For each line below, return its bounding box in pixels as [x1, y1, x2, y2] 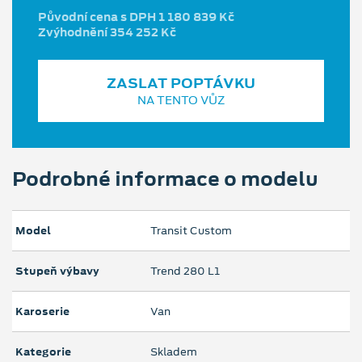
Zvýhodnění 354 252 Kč [38, 24, 176, 41]
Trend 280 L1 [150, 263, 220, 280]
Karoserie [15, 304, 69, 320]
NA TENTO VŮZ [137, 92, 225, 109]
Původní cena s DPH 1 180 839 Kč [38, 9, 234, 26]
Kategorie [15, 344, 71, 360]
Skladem [150, 344, 197, 360]
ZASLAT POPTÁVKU [107, 74, 255, 94]
